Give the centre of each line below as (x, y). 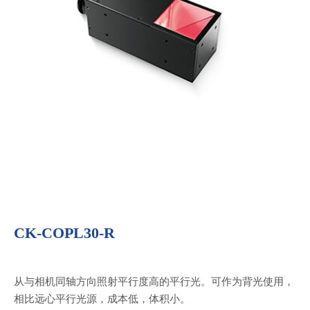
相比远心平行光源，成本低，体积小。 (102, 299)
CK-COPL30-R (64, 232)
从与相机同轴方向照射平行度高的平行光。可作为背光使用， (154, 281)
